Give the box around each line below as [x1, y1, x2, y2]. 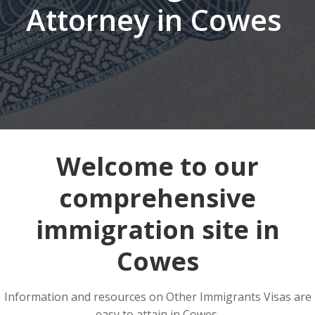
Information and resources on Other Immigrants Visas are [4, 289, 311, 304]
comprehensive [59, 181, 256, 215]
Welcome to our [56, 149, 259, 184]
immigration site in [35, 212, 280, 247]
